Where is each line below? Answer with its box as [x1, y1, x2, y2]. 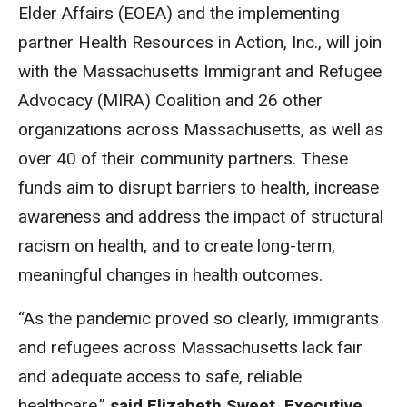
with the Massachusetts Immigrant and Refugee [18, 61, 382, 82]
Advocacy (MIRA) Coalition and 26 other [18, 90, 323, 111]
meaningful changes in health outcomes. [18, 264, 323, 285]
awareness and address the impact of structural [18, 206, 383, 227]
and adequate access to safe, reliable [18, 366, 302, 387]
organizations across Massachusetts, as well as [18, 119, 383, 140]
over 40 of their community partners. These [18, 148, 348, 169]
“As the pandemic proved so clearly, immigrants [18, 308, 379, 329]
